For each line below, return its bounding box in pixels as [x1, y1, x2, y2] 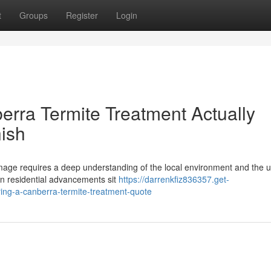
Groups [19, 9, 48, 21]
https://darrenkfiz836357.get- [119, 173, 229, 185]
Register [66, 9, 98, 21]
